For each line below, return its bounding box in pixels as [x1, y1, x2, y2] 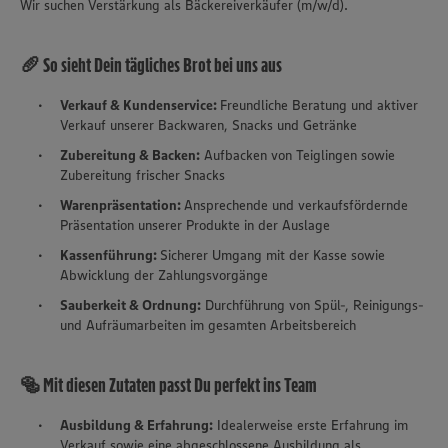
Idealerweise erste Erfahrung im [213, 416, 408, 435]
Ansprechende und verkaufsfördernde [184, 196, 408, 215]
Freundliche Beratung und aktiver [220, 96, 418, 115]
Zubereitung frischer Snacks [60, 166, 225, 185]
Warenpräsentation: [60, 196, 184, 215]
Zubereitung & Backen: [60, 146, 200, 165]
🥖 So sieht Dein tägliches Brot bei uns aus [20, 53, 282, 78]
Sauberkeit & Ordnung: [60, 296, 201, 315]
